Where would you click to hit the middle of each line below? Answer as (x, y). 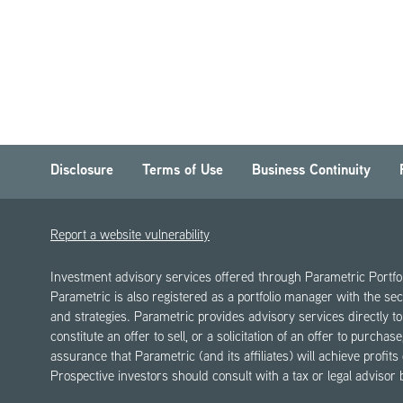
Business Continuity (311, 171)
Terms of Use (183, 171)
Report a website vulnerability (130, 236)
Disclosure (82, 171)
